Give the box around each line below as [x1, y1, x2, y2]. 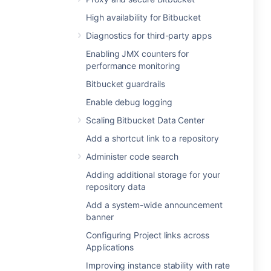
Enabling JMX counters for [86, 48, 189, 59]
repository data [86, 181, 146, 192]
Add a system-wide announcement [86, 200, 223, 210]
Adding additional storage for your [86, 169, 220, 180]
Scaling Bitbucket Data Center [86, 115, 204, 125]
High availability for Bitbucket [86, 12, 201, 22]
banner [86, 212, 114, 222]
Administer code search [86, 151, 178, 162]
